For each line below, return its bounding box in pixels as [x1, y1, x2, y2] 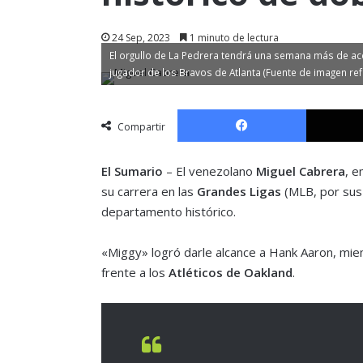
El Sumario [100, 162, 163, 179]
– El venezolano [162, 162, 256, 179]
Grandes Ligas [196, 182, 281, 199]
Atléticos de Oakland [168, 263, 293, 280]
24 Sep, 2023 [111, 30, 170, 45]
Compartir [117, 119, 165, 134]
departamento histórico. [100, 203, 236, 220]
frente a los [100, 263, 169, 280]
